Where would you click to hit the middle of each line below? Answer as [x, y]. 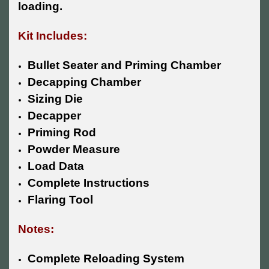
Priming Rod [62, 133]
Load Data [56, 166]
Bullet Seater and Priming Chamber [125, 65]
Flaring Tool [61, 200]
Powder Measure [74, 150]
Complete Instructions [89, 183]
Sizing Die [56, 99]
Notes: [36, 229]
